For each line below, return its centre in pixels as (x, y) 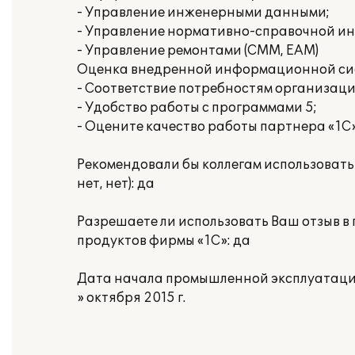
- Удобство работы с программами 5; (197, 108)
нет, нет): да (116, 184)
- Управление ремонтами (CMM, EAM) (198, 51)
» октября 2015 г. (131, 298)
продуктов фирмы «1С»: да (164, 241)
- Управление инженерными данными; (203, 13)
